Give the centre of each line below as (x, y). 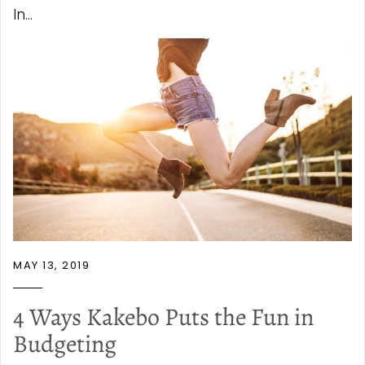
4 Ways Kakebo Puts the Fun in (163, 317)
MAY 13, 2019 (51, 266)
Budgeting (65, 344)
